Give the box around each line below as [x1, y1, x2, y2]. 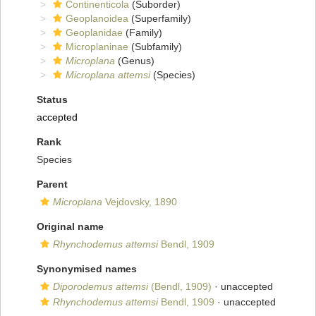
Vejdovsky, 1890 [102, 196, 177, 208]
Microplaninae [66, 41, 128, 53]
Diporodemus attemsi [53, 281, 148, 293]
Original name [37, 221, 104, 233]
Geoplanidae [66, 27, 123, 39]
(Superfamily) [128, 13, 191, 25]
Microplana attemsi [66, 69, 150, 81]
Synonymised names [37, 263, 137, 275]
